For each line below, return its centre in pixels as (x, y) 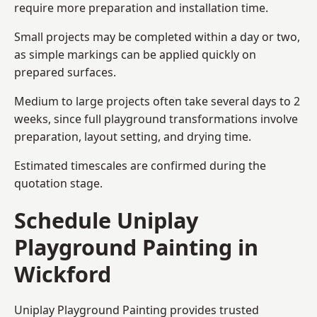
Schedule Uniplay (106, 220)
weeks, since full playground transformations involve (156, 119)
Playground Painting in (136, 247)
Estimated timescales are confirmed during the (140, 165)
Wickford (63, 273)
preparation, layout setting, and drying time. (133, 136)
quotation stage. (58, 183)
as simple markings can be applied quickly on (135, 54)
